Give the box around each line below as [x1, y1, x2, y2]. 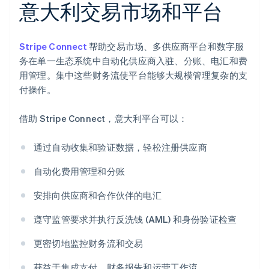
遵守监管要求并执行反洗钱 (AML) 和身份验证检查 [34, 213, 237, 226]
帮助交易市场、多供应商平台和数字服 [86, 40, 244, 53]
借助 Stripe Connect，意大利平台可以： [19, 112, 188, 125]
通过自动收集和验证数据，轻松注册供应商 [34, 141, 207, 154]
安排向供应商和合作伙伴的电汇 [34, 189, 162, 202]
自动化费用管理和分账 [34, 165, 125, 178]
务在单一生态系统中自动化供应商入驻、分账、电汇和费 [19, 55, 248, 67]
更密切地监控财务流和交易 [34, 237, 144, 250]
